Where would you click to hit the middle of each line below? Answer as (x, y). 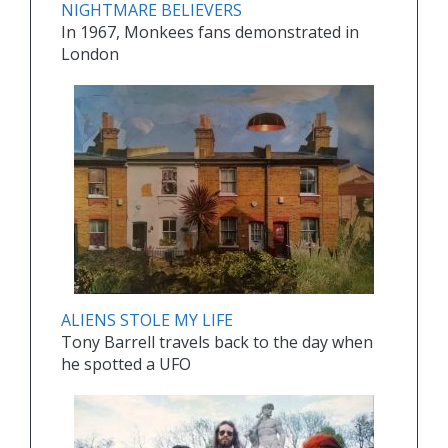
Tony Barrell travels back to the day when (217, 342)
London (90, 54)
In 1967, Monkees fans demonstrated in (210, 32)
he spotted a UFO (126, 364)
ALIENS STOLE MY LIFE (147, 320)
